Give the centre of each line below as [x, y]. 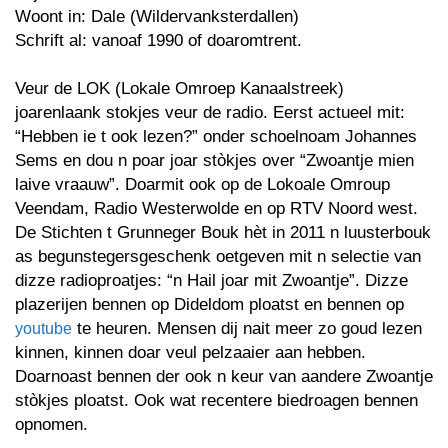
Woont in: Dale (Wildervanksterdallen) [157, 16]
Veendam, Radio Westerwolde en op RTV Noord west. [216, 208]
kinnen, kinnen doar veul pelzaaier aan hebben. [190, 352]
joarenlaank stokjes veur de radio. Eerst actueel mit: [210, 112]
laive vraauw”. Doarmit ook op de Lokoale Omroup [202, 184]
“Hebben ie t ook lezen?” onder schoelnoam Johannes [216, 136]
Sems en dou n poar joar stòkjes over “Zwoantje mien [214, 160]
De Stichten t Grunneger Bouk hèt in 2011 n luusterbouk [223, 232]
